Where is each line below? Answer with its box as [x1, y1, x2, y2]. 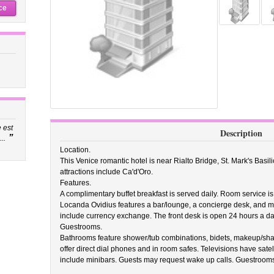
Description [220, 127, 262, 139]
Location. [59, 146, 91, 154]
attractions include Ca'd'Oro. [59, 168, 153, 176]
